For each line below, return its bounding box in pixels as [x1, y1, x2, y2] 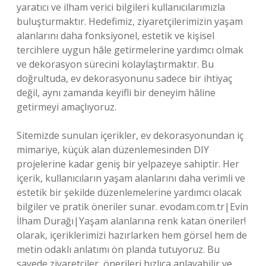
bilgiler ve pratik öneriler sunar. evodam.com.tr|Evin [17, 200, 248, 213]
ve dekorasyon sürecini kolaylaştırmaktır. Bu [17, 58, 214, 71]
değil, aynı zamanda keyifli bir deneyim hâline [17, 86, 216, 99]
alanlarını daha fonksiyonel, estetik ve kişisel [17, 29, 214, 42]
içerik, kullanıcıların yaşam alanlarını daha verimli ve [17, 172, 245, 185]
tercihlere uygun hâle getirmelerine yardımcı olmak [17, 43, 243, 56]
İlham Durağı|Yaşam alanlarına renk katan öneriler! [17, 214, 246, 227]
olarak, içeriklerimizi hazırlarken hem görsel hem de [17, 229, 247, 242]
